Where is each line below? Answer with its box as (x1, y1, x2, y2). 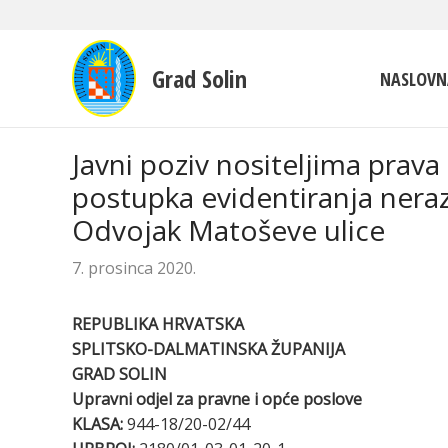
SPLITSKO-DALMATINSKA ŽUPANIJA (72, 338, 345, 360)
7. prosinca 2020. (72, 257, 196, 279)
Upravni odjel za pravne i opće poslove (72, 388, 362, 410)
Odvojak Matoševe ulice (72, 211, 385, 249)
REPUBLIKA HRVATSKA (72, 313, 244, 335)
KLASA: (72, 413, 127, 435)
